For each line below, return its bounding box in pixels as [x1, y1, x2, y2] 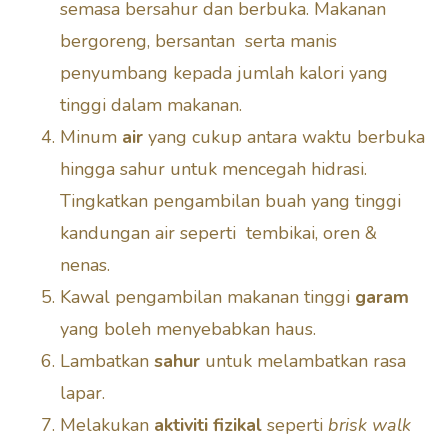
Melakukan [60, 412, 154, 437]
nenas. [60, 252, 115, 277]
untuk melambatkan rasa [205, 348, 406, 373]
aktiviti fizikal [154, 412, 267, 437]
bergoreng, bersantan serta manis [60, 28, 337, 53]
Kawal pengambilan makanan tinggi [60, 284, 355, 309]
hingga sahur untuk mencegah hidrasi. [60, 156, 367, 181]
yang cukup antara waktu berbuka [148, 124, 425, 149]
